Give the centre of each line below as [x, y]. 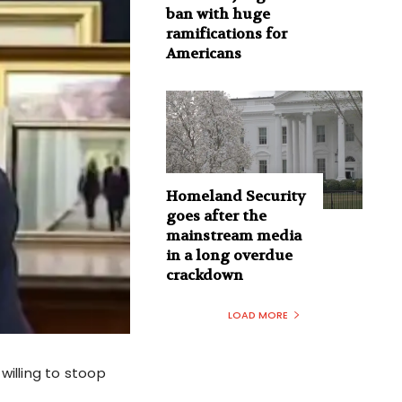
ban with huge [218, 14]
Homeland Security [236, 196]
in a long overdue [229, 255]
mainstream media [233, 235]
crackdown [204, 275]
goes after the [216, 215]
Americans [203, 54]
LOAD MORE [258, 315]
